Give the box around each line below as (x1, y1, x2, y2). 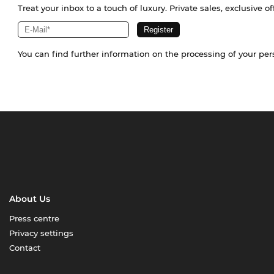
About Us (9, 193, 51, 205)
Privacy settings (9, 228, 74, 239)
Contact (9, 243, 41, 253)
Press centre (9, 213, 60, 224)
